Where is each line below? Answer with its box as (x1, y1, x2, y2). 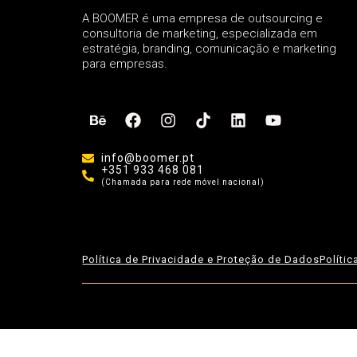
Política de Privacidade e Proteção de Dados (82, 253, 320, 266)
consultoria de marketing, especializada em (82, 26, 318, 41)
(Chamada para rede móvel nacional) (101, 177, 265, 186)
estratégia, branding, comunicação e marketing (82, 41, 337, 57)
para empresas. (82, 57, 168, 72)
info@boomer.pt (101, 151, 195, 165)
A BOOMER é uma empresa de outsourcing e (82, 11, 324, 26)
